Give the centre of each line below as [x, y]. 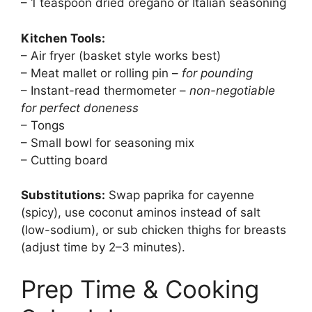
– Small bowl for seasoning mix [108, 142]
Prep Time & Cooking [140, 289]
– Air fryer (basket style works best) [121, 55]
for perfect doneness [80, 108]
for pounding [217, 73]
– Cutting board [64, 160]
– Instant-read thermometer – [105, 90]
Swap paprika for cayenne [180, 195]
